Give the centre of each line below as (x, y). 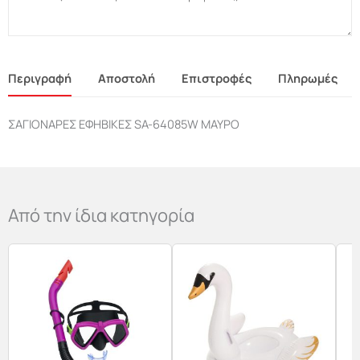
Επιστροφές (217, 78)
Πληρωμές (308, 78)
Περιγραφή (40, 78)
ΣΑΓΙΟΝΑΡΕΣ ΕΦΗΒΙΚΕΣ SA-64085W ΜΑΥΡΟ (124, 123)
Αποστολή (127, 78)
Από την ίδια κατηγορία (101, 215)
